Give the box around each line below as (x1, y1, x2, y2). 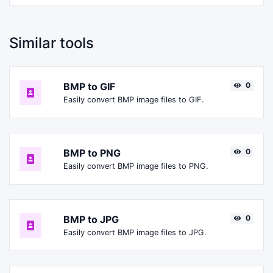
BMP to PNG (63, 147, 121, 160)
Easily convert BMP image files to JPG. (63, 228, 207, 238)
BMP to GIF (63, 80, 115, 93)
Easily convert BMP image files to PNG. (63, 161, 208, 171)
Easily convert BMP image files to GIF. (63, 95, 204, 105)
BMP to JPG (63, 213, 119, 226)
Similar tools (9, 34, 94, 52)
